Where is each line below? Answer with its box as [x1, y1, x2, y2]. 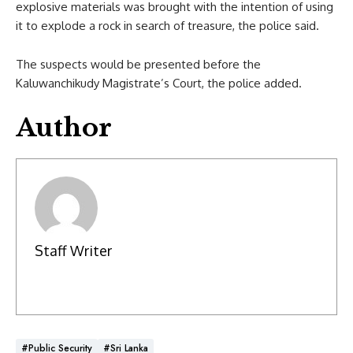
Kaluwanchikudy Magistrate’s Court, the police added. [16, 75, 302, 91]
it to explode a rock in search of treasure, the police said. [16, 17, 319, 33]
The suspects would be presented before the [16, 56, 261, 72]
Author [16, 111, 112, 143]
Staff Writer [34, 242, 112, 260]
